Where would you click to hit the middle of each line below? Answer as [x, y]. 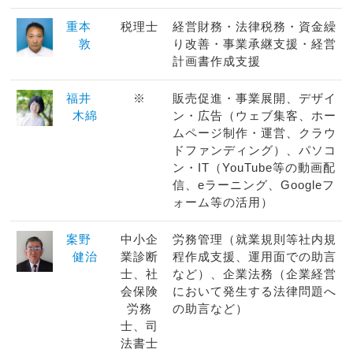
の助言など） [210, 308]
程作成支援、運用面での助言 [254, 256]
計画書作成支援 [216, 61]
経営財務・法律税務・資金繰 [254, 26]
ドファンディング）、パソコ [254, 150]
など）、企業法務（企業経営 [254, 273]
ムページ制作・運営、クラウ [254, 132]
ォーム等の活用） [223, 202]
